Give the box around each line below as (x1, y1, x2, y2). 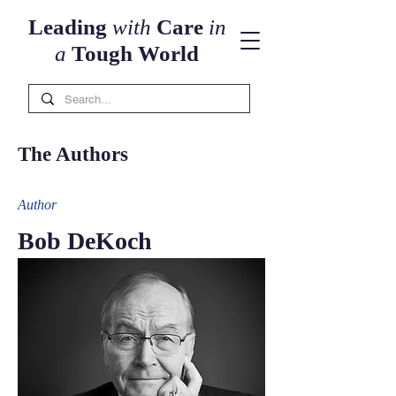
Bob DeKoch (18, 227, 152, 255)
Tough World (66, 42, 199, 65)
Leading (27, 15, 112, 39)
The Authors (18, 143, 128, 165)
